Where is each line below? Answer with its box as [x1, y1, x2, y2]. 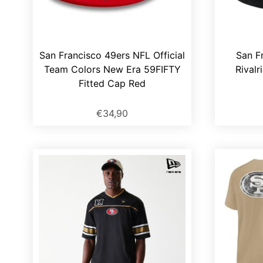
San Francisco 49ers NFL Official [39, 49, 185, 62]
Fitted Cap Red [79, 77, 146, 90]
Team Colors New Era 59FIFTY [43, 63, 181, 76]
